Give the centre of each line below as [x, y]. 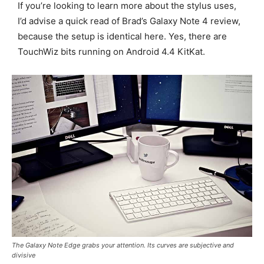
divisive [24, 255]
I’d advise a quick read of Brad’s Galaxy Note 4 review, [129, 21]
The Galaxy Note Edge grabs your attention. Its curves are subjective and [123, 245]
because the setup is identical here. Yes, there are [122, 36]
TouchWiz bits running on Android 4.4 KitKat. [111, 51]
